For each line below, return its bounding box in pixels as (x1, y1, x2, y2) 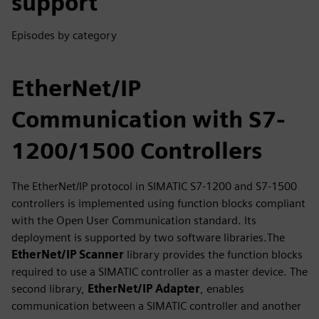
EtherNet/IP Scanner (11, 247, 124, 261)
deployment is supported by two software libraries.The (11, 230, 285, 244)
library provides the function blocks (124, 247, 303, 261)
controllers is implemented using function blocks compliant (11, 196, 305, 210)
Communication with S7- (11, 105, 286, 133)
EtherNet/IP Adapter (88, 281, 200, 296)
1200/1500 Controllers (11, 136, 262, 164)
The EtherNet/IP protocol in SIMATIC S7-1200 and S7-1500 (11, 179, 297, 193)
